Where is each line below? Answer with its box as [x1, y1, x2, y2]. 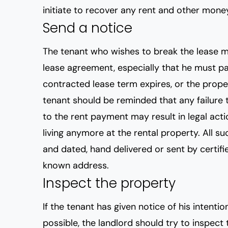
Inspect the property [43, 174, 176, 192]
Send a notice [43, 19, 132, 37]
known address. [43, 159, 109, 172]
